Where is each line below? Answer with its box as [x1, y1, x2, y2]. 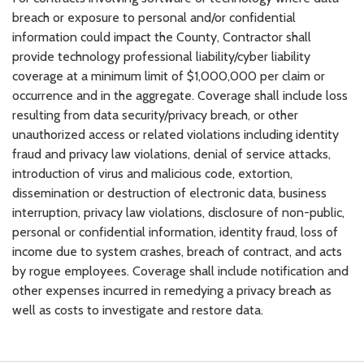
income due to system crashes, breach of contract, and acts [12, 244, 342, 260]
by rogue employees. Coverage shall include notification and [12, 263, 349, 279]
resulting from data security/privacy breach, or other [12, 107, 298, 123]
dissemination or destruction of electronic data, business [12, 185, 327, 201]
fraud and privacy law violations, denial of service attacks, [12, 146, 331, 162]
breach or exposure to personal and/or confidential [12, 10, 296, 26]
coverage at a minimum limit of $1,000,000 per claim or [12, 68, 325, 84]
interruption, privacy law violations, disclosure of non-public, [12, 205, 344, 221]
